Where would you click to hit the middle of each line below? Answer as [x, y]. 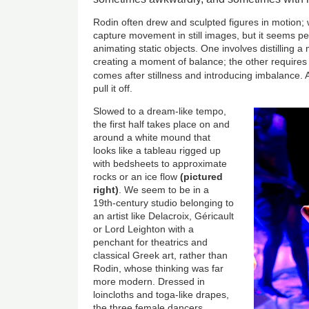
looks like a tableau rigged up [157, 151]
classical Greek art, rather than [161, 256]
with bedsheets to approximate [160, 164]
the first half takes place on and [162, 124]
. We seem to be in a [164, 190]
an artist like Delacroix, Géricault [164, 216]
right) [106, 190]
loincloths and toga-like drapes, [161, 295]
